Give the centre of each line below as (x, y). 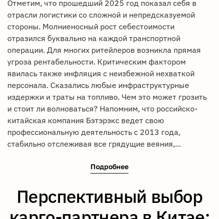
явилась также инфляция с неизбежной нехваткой (101, 74)
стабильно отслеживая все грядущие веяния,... (94, 144)
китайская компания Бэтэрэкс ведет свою (86, 120)
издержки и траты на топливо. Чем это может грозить (107, 97)
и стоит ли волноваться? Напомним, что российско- (102, 109)
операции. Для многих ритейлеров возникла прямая (104, 50)
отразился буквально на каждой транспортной (94, 38)
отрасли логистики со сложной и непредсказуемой (101, 15)
